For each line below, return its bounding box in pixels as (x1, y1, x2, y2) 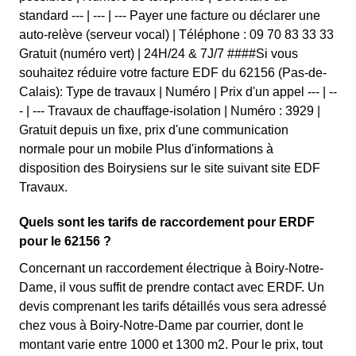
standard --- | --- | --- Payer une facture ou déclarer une (19, 9, 320, 22)
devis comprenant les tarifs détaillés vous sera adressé (19, 300, 327, 313)
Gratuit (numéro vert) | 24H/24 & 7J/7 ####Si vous (19, 47, 298, 60)
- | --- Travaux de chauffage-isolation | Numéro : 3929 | (19, 104, 320, 118)
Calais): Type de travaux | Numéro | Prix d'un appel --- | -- (19, 85, 337, 99)
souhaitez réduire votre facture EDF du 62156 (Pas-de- (19, 66, 327, 79)
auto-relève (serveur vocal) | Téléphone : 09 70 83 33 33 (19, 28, 334, 41)
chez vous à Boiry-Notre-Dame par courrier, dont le (19, 319, 304, 332)
